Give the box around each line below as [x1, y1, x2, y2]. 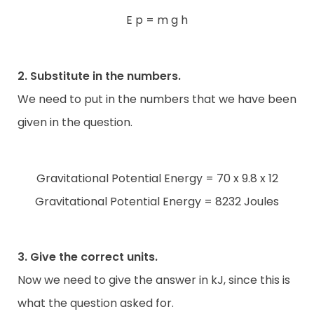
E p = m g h [126, 11, 188, 28]
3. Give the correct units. [18, 249, 158, 266]
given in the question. [18, 114, 132, 130]
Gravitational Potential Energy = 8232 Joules [35, 193, 279, 210]
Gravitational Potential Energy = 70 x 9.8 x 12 [36, 170, 278, 186]
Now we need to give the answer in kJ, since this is [18, 272, 290, 289]
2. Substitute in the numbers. [18, 67, 181, 84]
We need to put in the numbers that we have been [18, 90, 296, 107]
